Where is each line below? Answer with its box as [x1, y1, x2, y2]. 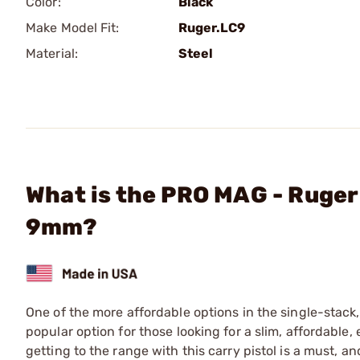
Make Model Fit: [26, 20, 120, 35]
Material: [26, 46, 78, 61]
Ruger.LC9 [178, 20, 245, 35]
